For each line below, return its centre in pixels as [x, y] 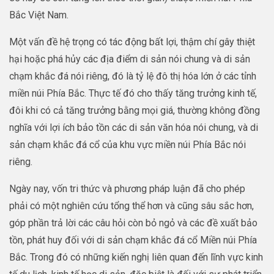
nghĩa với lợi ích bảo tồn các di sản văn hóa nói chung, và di [134, 128]
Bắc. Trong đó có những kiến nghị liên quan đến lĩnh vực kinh [136, 257]
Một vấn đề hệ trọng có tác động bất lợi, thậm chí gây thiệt [132, 42]
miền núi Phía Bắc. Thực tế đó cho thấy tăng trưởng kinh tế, [133, 94]
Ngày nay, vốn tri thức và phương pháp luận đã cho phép [127, 189]
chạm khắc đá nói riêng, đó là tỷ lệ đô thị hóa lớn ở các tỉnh [133, 76]
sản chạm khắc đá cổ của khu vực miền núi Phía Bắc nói [128, 145]
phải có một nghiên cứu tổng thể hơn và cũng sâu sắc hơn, [131, 206]
